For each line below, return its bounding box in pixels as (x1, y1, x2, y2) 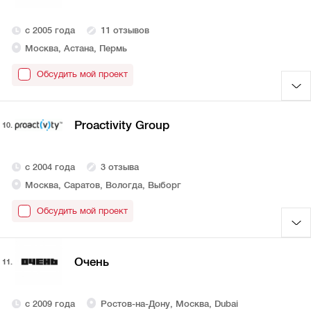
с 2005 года (25, 25, 76, 36)
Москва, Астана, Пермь (25, 42, 128, 53)
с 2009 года (25, 299, 76, 310)
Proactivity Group (74, 118, 169, 132)
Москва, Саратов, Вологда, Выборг (25, 179, 182, 190)
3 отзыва (100, 162, 139, 173)
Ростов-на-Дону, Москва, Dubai (100, 299, 238, 310)
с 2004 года (25, 162, 76, 173)
